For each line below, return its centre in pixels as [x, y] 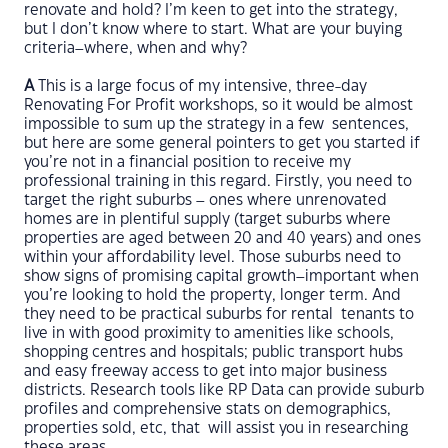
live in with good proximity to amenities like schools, [209, 333]
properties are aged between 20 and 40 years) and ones [222, 238]
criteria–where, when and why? [137, 48]
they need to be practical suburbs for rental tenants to [219, 314]
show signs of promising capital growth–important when [221, 276]
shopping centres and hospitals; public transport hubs [213, 352]
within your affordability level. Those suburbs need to [212, 257]
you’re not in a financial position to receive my [187, 162]
